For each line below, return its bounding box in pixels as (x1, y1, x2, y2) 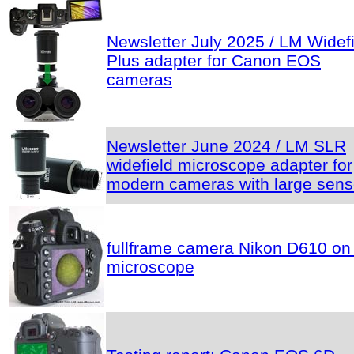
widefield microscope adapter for (107, 155, 352, 174)
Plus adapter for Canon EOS (107, 51, 321, 70)
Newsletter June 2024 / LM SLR (107, 136, 346, 155)
